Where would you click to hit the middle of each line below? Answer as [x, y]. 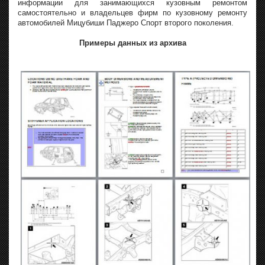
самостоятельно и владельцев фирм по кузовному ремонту [132, 12]
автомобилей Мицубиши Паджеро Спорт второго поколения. [126, 22]
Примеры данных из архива [132, 43]
